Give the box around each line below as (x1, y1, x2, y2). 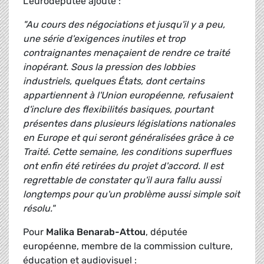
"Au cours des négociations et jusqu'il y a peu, (23, 19, 225, 31)
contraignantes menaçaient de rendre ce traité (23, 47, 230, 59)
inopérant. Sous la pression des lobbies (23, 61, 195, 73)
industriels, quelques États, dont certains (23, 75, 204, 87)
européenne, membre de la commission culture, (23, 240, 233, 252)
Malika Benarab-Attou (46, 226, 146, 238)
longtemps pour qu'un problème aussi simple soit (23, 189, 240, 200)
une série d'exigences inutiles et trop (23, 33, 186, 45)
